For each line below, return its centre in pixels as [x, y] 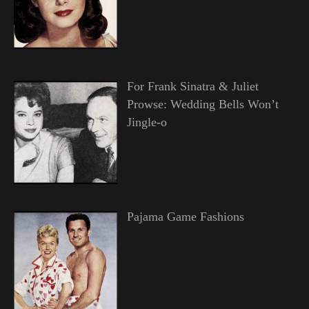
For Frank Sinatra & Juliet [192, 86]
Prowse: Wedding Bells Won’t [202, 104]
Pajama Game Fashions [185, 216]
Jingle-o [147, 122]
